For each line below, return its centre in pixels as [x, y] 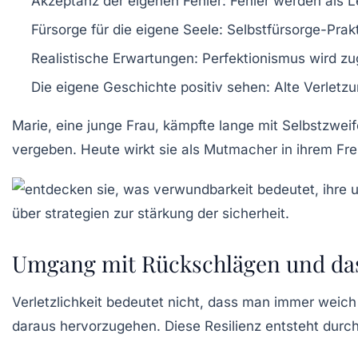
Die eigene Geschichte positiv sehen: [151, 87]
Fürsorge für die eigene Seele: [127, 29]
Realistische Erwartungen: [115, 58]
